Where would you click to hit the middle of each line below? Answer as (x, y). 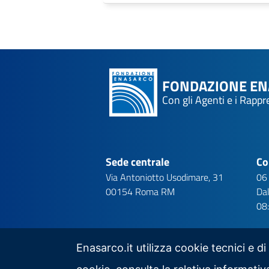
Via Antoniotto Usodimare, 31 (165, 177)
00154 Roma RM (140, 192)
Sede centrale (138, 162)
